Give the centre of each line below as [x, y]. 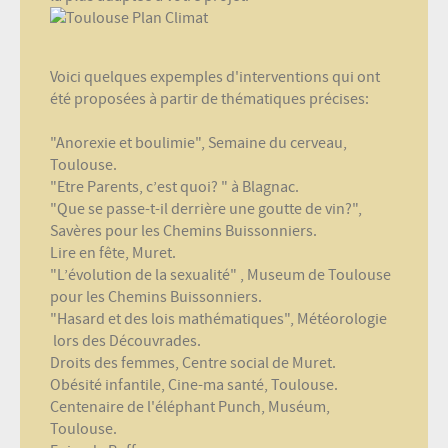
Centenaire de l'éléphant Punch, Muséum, [190, 407]
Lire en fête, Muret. [113, 253]
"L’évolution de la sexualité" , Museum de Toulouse [220, 275]
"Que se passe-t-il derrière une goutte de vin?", [206, 209]
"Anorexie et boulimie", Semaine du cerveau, [198, 143]
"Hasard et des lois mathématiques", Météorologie [218, 319]
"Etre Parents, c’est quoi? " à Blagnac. [174, 187]
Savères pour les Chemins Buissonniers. [183, 231]
